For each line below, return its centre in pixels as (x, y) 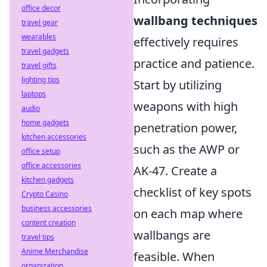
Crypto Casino (45, 194)
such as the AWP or (187, 149)
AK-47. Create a (175, 171)
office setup (41, 151)
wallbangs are (172, 235)
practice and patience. (194, 63)
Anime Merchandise (55, 251)
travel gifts (39, 65)
